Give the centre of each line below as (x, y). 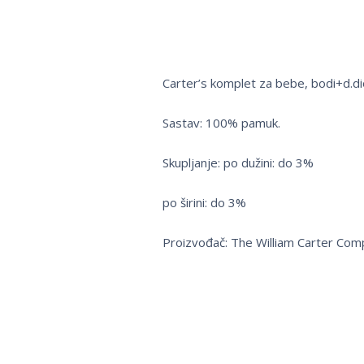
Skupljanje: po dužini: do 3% (238, 163)
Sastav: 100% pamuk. (221, 123)
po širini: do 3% (204, 203)
